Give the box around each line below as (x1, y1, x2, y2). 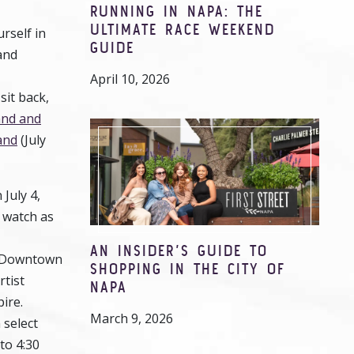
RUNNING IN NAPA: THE (90, 2, 263, 20)
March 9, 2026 (90, 310, 173, 327)
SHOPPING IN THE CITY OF (90, 259, 285, 277)
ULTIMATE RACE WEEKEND (90, 20, 275, 38)
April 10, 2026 (90, 70, 170, 88)
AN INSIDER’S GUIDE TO (90, 241, 268, 259)
